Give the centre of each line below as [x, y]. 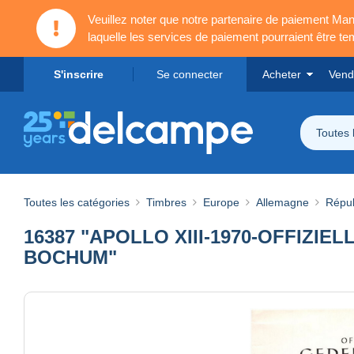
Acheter [282, 74]
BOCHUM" [70, 257]
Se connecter [190, 74]
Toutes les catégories [77, 202]
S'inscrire [78, 74]
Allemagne [282, 202]
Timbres [166, 202]
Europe [221, 202]
